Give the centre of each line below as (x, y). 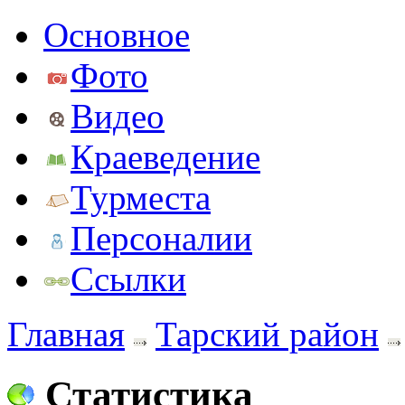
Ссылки (128, 279)
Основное (117, 35)
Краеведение (165, 157)
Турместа (141, 198)
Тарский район (267, 334)
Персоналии (161, 238)
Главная (66, 334)
